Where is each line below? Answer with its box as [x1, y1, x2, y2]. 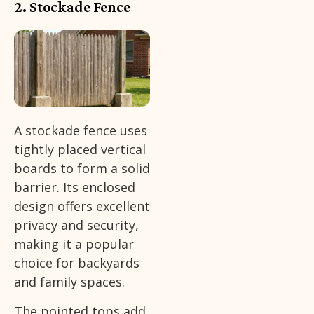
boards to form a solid [14, 160, 150, 177]
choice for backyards [14, 254, 139, 272]
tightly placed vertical [14, 141, 146, 158]
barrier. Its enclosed [14, 179, 135, 196]
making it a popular [14, 235, 134, 253]
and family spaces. [14, 273, 125, 291]
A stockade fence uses [14, 122, 147, 139]
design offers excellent [14, 198, 150, 215]
